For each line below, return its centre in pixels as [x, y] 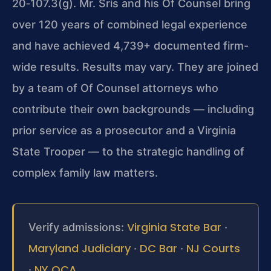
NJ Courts [213, 248]
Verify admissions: [78, 227]
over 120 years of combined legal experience [130, 25]
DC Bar [158, 248]
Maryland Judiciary [80, 248]
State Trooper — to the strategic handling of [128, 152]
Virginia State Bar [174, 227]
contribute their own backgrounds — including [133, 109]
